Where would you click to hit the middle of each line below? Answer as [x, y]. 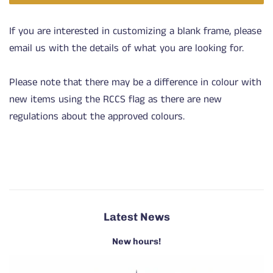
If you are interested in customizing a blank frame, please [135, 31]
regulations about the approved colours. [97, 116]
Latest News [136, 216]
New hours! [136, 241]
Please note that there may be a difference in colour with [135, 82]
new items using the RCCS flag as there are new [115, 99]
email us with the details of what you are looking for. [126, 48]
